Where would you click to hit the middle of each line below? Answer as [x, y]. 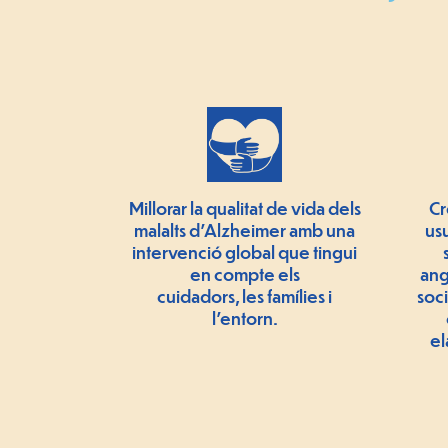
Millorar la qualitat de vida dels [244, 208]
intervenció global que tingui [244, 252]
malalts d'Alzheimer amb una [244, 230]
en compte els [244, 274]
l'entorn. [244, 318]
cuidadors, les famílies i [244, 296]
